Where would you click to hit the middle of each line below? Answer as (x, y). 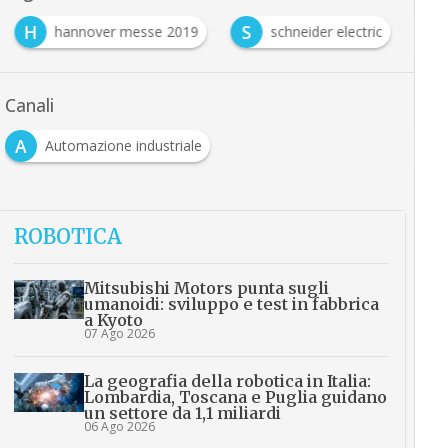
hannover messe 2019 (126, 31)
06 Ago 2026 (119, 426)
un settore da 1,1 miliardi (182, 413)
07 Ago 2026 (119, 333)
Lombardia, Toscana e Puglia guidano (235, 397)
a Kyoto (113, 320)
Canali (29, 105)
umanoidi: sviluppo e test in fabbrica (231, 304)
